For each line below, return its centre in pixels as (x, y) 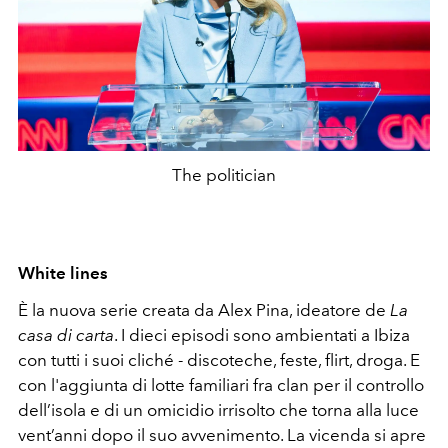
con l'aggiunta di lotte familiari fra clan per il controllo (221, 384)
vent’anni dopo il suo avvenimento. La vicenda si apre (222, 434)
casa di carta (66, 334)
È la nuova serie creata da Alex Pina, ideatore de (204, 309)
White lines (63, 272)
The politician (224, 175)
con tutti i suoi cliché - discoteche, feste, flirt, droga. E (219, 359)
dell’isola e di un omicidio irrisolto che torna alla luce (218, 409)
